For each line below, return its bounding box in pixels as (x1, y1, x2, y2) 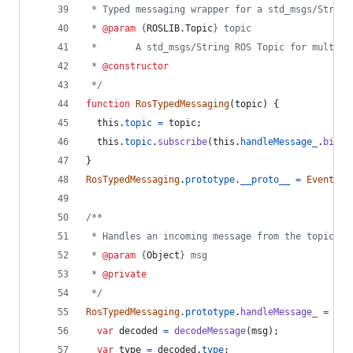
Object (147, 250, 180, 261)
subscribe (158, 136, 207, 147)
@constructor (102, 61, 169, 72)
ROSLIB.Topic (147, 23, 213, 34)
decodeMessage (174, 325, 246, 336)
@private (102, 269, 147, 280)
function (86, 98, 130, 110)
